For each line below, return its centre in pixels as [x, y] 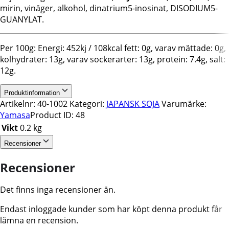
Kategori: [88, 104]
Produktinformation [33, 93]
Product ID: [53, 115]
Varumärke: [184, 104]
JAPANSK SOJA [133, 104]
